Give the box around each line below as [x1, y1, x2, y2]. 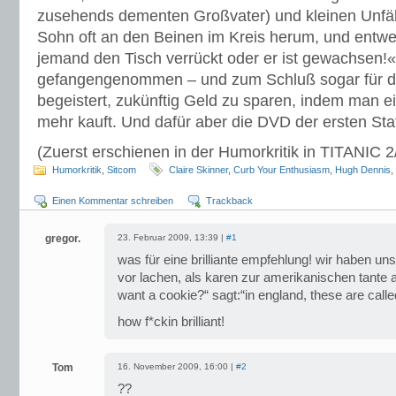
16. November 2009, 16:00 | [118, 362, 236, 371]
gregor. [44, 232, 80, 245]
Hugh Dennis [335, 164, 391, 175]
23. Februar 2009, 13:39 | [118, 232, 226, 242]
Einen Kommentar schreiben [52, 195, 173, 206]
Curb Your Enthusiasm [233, 164, 330, 175]
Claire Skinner [169, 164, 228, 175]
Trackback [206, 195, 253, 206]
